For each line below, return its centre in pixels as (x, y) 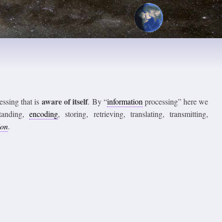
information (125, 101)
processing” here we (175, 101)
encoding (44, 114)
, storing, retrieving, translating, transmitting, (133, 114)
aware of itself (65, 101)
